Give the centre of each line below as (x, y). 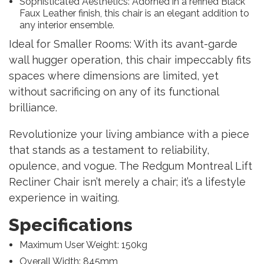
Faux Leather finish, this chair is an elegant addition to (134, 13)
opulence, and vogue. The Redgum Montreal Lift (131, 166)
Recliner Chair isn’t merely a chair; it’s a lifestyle (127, 181)
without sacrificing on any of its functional (114, 91)
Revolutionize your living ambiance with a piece (129, 134)
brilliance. (33, 107)
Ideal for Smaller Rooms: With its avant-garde (123, 44)
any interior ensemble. (67, 25)
